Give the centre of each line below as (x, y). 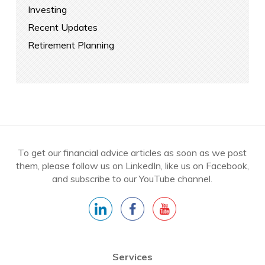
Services (132, 257)
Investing (47, 9)
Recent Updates (62, 27)
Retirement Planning (71, 45)
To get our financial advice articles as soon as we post (132, 153)
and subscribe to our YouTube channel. (132, 179)
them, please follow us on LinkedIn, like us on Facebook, (132, 166)
